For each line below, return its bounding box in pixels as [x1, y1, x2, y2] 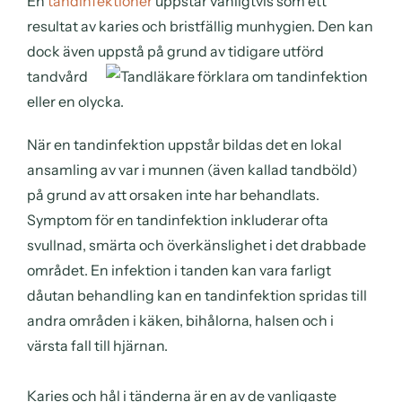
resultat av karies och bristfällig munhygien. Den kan [27, 16, 373, 35]
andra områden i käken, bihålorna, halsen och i [27, 310, 334, 329]
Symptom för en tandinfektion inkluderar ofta [27, 210, 328, 229]
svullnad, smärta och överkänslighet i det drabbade [27, 235, 366, 254]
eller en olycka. [27, 92, 124, 110]
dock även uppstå [27, 41, 147, 60]
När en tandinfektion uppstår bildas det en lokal [27, 135, 342, 153]
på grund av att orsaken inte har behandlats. [27, 185, 319, 204]
